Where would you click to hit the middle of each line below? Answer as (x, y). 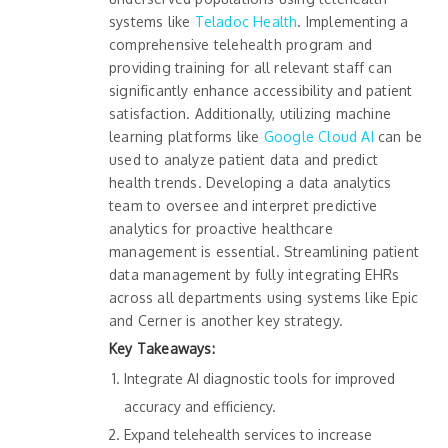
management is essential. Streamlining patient (264, 252)
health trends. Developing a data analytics (250, 183)
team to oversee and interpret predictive (243, 206)
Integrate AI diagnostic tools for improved (259, 379)
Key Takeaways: (162, 349)
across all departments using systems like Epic (264, 298)
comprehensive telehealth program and (241, 45)
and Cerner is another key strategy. (226, 321)
